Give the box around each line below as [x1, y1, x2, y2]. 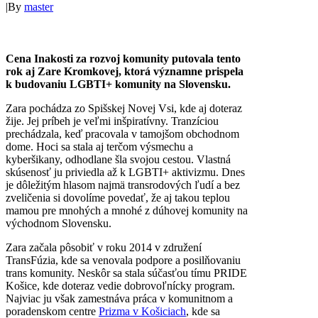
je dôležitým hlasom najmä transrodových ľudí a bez [6, 179, 240, 192]
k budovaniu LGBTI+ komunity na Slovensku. [6, 78, 234, 91]
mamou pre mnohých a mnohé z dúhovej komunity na [6, 204, 248, 217]
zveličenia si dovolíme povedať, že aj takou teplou [6, 192, 230, 204]
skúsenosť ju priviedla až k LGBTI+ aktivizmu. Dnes [6, 166, 245, 179]
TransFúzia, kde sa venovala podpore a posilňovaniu [6, 254, 241, 267]
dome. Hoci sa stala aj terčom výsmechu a [6, 141, 193, 153]
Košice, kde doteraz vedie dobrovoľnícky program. [6, 280, 235, 292]
